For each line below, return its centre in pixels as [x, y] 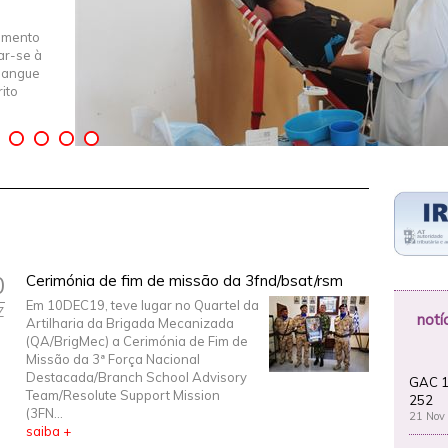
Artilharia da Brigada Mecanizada [130, 323]
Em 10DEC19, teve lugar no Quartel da [142, 305]
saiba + [48, 431]
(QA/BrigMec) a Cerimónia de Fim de [137, 341]
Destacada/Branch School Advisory [136, 377]
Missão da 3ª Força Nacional [113, 359]
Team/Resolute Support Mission [123, 395]
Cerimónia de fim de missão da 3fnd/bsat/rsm [184, 280]
